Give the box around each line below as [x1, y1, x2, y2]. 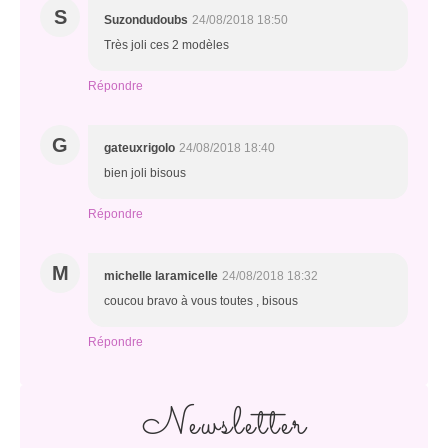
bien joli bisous [104, 166, 186, 180]
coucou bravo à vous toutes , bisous [104, 294, 298, 308]
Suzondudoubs [104, 13, 188, 27]
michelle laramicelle [104, 269, 218, 283]
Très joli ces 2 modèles [104, 38, 229, 52]
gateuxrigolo [104, 141, 175, 155]
